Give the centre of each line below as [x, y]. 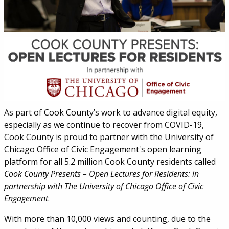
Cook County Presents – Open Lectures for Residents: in [101, 174]
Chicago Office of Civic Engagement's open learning [102, 149]
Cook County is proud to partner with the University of [109, 137]
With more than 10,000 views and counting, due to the [107, 219]
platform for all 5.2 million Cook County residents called [110, 161]
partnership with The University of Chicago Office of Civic [104, 186]
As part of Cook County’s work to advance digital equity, [110, 112]
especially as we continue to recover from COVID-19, [104, 124]
